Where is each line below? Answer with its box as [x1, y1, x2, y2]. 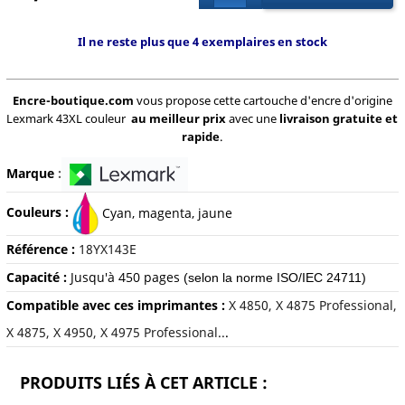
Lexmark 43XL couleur [6, 110, 132, 127]
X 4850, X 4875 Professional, [228, 297, 397, 315]
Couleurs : [5, 203, 72, 221]
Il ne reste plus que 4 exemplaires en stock [77, 33, 327, 50]
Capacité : [5, 268, 67, 287]
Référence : [5, 240, 79, 259]
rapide [182, 128, 221, 146]
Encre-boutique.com [12, 92, 134, 109]
